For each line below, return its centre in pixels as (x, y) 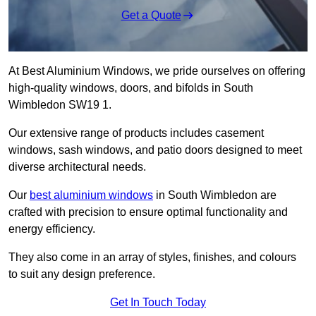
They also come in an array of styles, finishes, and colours (152, 257)
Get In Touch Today (158, 303)
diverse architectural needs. (77, 167)
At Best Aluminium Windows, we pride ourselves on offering (157, 71)
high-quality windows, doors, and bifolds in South (131, 88)
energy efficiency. (52, 229)
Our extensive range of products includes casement (136, 133)
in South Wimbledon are (215, 195)
